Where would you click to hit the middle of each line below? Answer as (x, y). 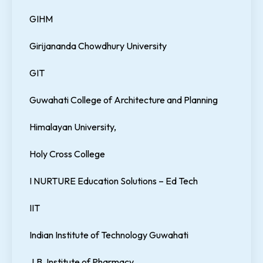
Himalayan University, (73, 127)
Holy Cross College (67, 154)
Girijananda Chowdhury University (98, 46)
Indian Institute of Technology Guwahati (109, 235)
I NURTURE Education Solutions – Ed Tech (114, 181)
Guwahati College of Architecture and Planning (124, 100)
